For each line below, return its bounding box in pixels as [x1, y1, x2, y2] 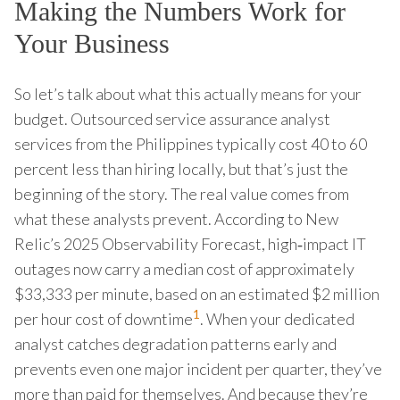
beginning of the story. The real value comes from [14, 183, 349, 204]
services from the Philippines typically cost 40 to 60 [14, 133, 367, 154]
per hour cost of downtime [14, 308, 193, 329]
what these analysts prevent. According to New [14, 208, 338, 229]
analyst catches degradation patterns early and [14, 333, 337, 354]
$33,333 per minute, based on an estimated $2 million [14, 283, 379, 304]
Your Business [14, 28, 170, 58]
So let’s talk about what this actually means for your [14, 83, 362, 104]
